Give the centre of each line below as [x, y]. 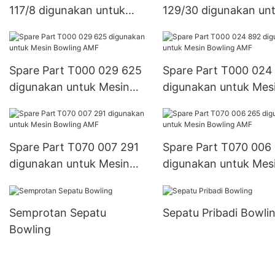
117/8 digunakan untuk [67, 10]
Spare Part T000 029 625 [76, 70]
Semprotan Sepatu [58, 213]
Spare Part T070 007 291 [74, 147]
